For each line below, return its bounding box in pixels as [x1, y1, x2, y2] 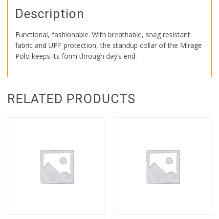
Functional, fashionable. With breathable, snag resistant [15, 30, 190, 40]
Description [15, 6, 85, 22]
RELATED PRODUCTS [7, 91, 135, 107]
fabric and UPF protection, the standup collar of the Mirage [15, 41, 202, 50]
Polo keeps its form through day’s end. [15, 51, 137, 61]
